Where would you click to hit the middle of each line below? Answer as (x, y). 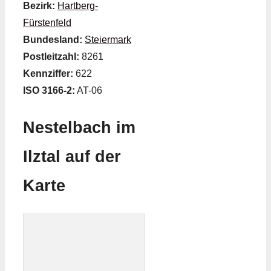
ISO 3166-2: (49, 91)
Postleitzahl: (51, 57)
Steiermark (108, 40)
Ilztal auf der (72, 156)
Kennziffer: (48, 74)
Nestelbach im (79, 127)
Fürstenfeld (47, 23)
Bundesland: (53, 40)
